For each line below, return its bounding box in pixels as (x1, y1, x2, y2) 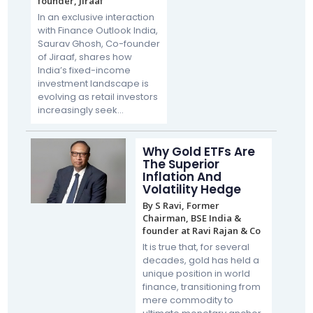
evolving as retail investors (37, 89, 158, 103)
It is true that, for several (142, 240, 249, 254)
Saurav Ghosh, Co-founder (37, 36, 160, 50)
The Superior (142, 155, 219, 173)
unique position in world (142, 266, 250, 280)
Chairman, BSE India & (142, 211, 241, 224)
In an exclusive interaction (37, 10, 154, 24)
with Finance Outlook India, (37, 23, 158, 37)
